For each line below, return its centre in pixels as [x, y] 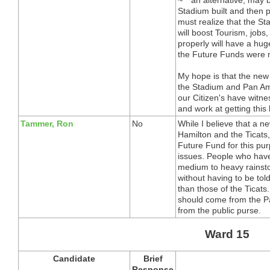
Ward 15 [227, 234]
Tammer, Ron [47, 123]
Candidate [74, 258]
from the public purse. [219, 210]
